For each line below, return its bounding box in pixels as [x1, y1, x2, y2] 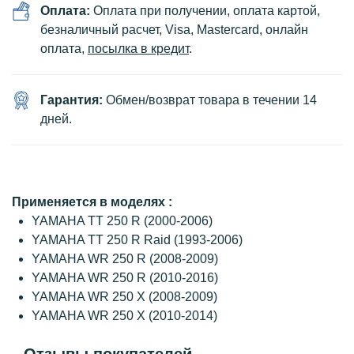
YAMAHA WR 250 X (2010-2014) [32, 309, 217, 322]
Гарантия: [40, 93, 106, 107]
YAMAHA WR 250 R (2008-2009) [32, 252, 218, 265]
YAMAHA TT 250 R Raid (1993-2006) [32, 233, 243, 247]
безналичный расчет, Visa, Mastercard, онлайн [40, 23, 308, 36]
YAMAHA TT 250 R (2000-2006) [32, 214, 213, 228]
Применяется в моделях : [12, 195, 172, 209]
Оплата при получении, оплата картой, [93, 4, 320, 17]
